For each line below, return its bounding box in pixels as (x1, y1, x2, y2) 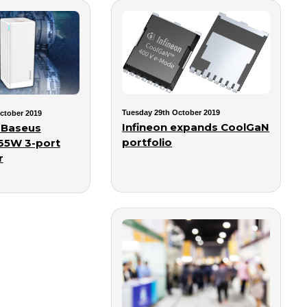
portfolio (122, 136, 173, 149)
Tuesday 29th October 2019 (122, 108, 221, 117)
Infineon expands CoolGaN (122, 121, 270, 134)
